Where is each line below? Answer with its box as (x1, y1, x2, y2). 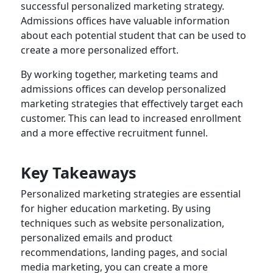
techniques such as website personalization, (20, 216, 224, 230)
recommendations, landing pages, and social (20, 245, 227, 259)
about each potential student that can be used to (20, 29, 246, 43)
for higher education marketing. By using (20, 201, 211, 215)
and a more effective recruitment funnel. (20, 126, 208, 140)
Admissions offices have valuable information (20, 14, 230, 28)
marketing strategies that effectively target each (20, 97, 243, 111)
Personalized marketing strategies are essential (20, 186, 241, 200)
